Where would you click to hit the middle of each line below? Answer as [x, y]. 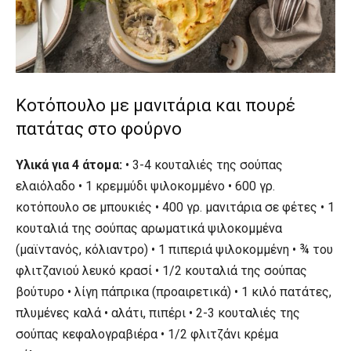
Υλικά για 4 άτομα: [69, 165]
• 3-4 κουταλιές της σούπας [203, 165]
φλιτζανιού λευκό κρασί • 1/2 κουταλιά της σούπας [161, 270]
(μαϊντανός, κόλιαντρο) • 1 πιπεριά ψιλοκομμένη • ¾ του [174, 249]
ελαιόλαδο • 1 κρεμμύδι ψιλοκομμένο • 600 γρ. [145, 186]
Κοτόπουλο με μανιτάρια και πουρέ [156, 105]
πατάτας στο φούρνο [99, 128]
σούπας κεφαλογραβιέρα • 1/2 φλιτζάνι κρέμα [147, 334]
